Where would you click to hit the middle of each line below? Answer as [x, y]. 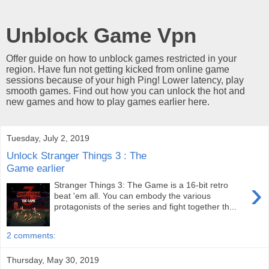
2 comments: [31, 235]
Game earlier [36, 168]
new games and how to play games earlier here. [108, 102]
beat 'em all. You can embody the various [133, 196]
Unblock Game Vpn [101, 35]
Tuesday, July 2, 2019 [48, 138]
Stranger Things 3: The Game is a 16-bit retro [141, 185]
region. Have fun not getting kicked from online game [118, 69]
